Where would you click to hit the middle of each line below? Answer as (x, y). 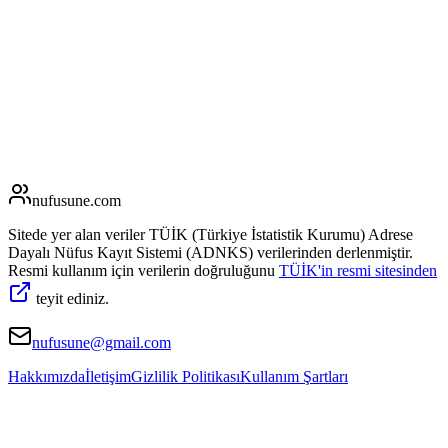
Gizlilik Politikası (185, 376)
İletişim (108, 376)
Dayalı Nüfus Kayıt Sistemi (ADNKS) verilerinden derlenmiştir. (210, 252)
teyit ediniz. (72, 298)
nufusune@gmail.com (101, 342)
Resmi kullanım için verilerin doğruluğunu (141, 270)
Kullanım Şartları (294, 376)
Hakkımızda (46, 376)
